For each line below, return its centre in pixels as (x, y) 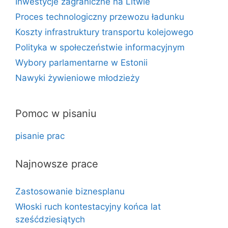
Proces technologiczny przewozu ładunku (100, 17)
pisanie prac (40, 136)
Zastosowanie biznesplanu (70, 191)
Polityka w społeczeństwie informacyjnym (100, 47)
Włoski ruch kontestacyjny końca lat (88, 206)
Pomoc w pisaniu (56, 113)
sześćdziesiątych (50, 219)
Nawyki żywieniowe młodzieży (77, 78)
